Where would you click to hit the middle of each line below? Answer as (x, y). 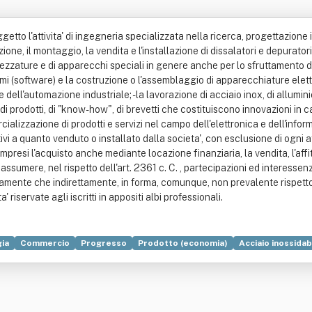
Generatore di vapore (99, 260)
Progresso (104, 243)
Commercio (45, 243)
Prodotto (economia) (183, 243)
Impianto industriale (200, 260)
